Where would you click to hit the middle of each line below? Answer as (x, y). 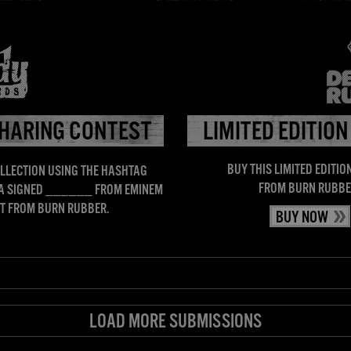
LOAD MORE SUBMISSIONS (175, 322)
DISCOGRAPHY (59, 35)
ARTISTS (143, 35)
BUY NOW (302, 218)
